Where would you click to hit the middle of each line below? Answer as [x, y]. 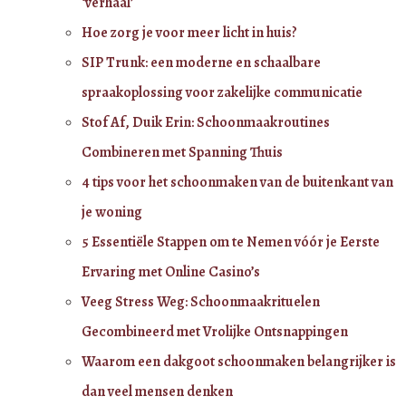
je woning [112, 212]
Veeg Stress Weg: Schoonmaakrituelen [201, 301]
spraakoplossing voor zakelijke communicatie [222, 92]
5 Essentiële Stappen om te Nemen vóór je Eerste [231, 242]
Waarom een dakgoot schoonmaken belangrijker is [239, 361]
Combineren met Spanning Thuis [182, 152]
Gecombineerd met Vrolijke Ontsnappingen [215, 331]
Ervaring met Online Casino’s [171, 271]
